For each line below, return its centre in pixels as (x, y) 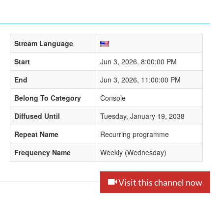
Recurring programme (135, 134)
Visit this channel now (160, 182)
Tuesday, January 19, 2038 (142, 116)
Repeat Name (36, 134)
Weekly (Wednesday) (133, 152)
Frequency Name (42, 152)
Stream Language (44, 43)
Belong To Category (48, 98)
